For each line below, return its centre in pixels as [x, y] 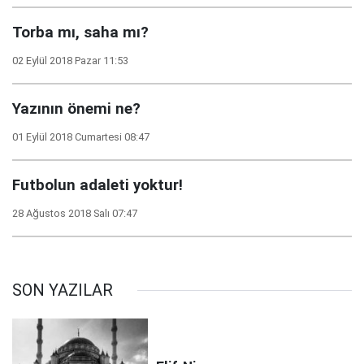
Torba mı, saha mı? [80, 32]
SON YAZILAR [63, 290]
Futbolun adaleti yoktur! [97, 185]
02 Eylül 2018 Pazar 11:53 [70, 61]
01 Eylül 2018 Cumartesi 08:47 [81, 137]
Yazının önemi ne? [76, 109]
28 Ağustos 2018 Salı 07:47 [75, 213]
